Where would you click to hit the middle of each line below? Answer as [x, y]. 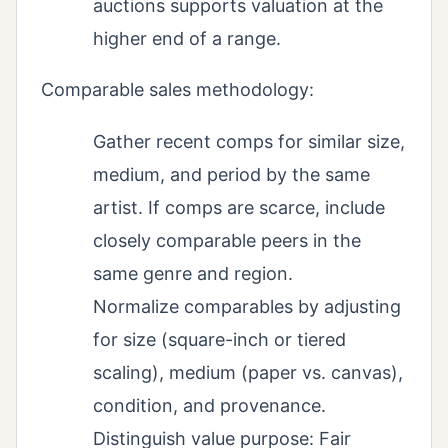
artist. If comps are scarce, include [239, 207]
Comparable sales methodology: [177, 89]
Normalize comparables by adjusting [247, 306]
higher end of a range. [187, 38]
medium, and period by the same [231, 174]
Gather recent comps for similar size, [249, 141]
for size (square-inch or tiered [219, 339]
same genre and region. [193, 273]
